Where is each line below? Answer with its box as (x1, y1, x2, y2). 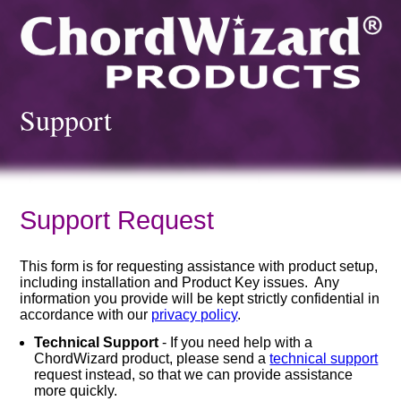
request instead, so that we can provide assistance (34, 366, 354, 382)
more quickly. (34, 382, 118, 398)
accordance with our (20, 306, 152, 322)
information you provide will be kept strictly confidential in (20, 290, 380, 306)
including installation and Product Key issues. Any (20, 274, 340, 290)
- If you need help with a (158, 334, 313, 350)
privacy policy (151, 306, 238, 322)
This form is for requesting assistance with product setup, (20, 258, 379, 274)
